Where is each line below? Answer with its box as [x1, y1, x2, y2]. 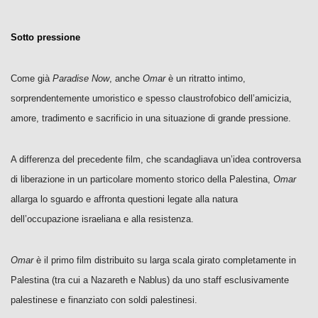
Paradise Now [53, 73, 109, 84]
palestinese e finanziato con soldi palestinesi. [11, 295, 197, 305]
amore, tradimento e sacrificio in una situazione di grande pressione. [11, 113, 291, 124]
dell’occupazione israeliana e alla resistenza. [11, 214, 194, 224]
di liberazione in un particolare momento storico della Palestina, [11, 174, 273, 185]
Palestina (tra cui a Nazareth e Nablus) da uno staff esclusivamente [11, 275, 289, 285]
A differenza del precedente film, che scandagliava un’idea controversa [11, 154, 301, 165]
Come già [11, 73, 53, 84]
